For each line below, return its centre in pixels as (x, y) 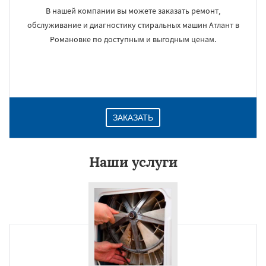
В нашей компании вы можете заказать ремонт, (133, 11)
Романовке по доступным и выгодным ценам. (133, 39)
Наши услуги (133, 162)
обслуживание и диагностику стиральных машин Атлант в (133, 25)
